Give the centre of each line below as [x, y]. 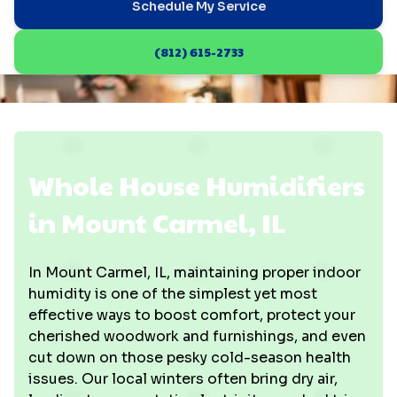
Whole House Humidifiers [197, 185]
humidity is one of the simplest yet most [173, 294]
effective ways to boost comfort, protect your [192, 315]
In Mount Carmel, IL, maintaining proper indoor [195, 272]
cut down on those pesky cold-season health [190, 358]
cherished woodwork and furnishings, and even [197, 336]
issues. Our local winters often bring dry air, [183, 379]
